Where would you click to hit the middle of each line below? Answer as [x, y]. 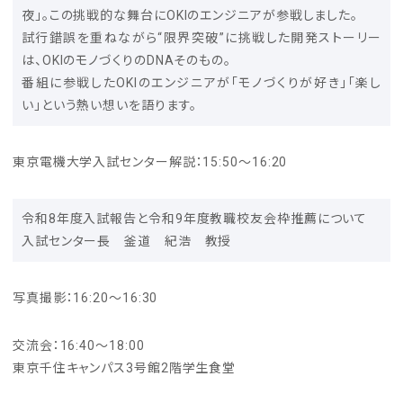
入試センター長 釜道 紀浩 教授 [127, 241]
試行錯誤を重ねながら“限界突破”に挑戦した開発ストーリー [201, 38]
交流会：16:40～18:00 [79, 345]
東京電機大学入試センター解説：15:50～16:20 [150, 162]
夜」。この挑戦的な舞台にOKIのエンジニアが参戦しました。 [190, 15]
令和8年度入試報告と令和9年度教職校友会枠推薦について [195, 219]
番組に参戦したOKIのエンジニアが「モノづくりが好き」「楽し [201, 83]
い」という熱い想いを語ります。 [109, 105]
